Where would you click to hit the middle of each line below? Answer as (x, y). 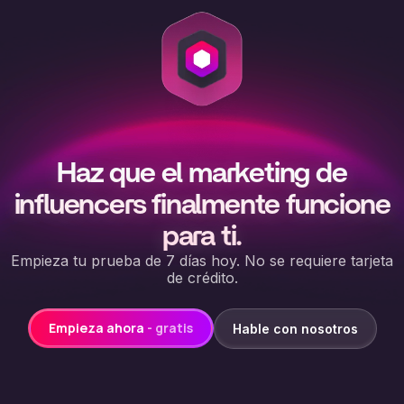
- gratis (170, 328)
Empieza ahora (97, 328)
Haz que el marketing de (202, 173)
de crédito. (202, 277)
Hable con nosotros (295, 328)
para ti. (202, 236)
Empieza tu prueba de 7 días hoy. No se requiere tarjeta (202, 260)
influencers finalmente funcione (202, 204)
